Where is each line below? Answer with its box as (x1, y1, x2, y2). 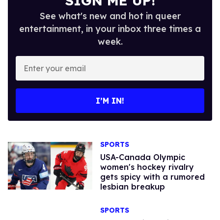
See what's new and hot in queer (39, 10, 181, 22)
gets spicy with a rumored (100, 171, 205, 182)
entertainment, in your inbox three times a (19, 23, 201, 34)
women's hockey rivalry (100, 162, 194, 172)
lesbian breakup (100, 181, 165, 192)
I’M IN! (96, 95, 124, 106)
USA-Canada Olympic (100, 152, 185, 162)
